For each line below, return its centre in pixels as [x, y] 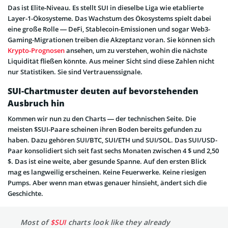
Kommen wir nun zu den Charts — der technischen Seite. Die [102, 118]
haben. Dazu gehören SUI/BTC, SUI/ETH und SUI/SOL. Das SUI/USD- [112, 140]
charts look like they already [118, 222]
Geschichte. [25, 193]
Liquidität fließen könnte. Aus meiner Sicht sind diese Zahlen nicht [111, 61]
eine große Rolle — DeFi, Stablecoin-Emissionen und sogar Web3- [109, 29]
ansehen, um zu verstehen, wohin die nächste [136, 50]
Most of [35, 222]
